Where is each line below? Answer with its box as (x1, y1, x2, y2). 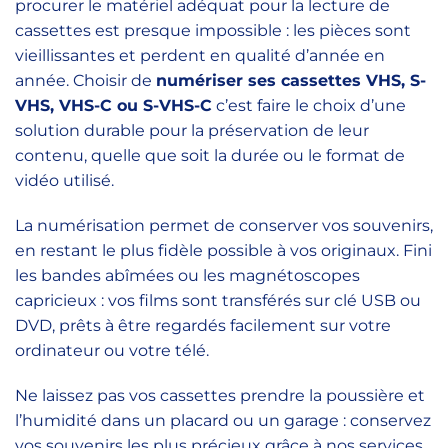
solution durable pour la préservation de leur (15, 121, 369, 140)
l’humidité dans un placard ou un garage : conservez (15, 411, 431, 430)
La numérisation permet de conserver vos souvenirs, (15, 216, 433, 235)
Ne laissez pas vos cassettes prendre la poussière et (15, 386, 425, 405)
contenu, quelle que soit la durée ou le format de (15, 146, 405, 165)
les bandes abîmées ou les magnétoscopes (15, 266, 360, 285)
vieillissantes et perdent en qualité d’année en (15, 46, 385, 65)
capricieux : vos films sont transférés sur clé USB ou (15, 291, 421, 310)
